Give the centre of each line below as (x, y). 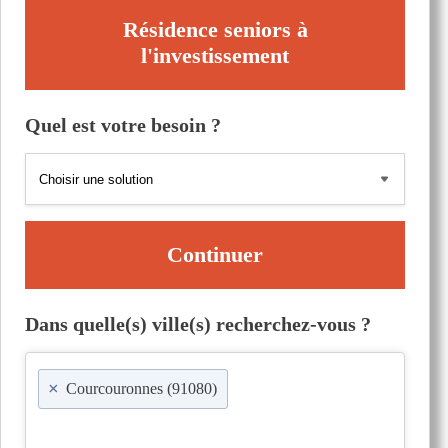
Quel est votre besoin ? (123, 125)
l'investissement (215, 55)
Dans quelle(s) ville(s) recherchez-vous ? (198, 324)
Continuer (215, 254)
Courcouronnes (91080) (141, 388)
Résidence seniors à (215, 29)
